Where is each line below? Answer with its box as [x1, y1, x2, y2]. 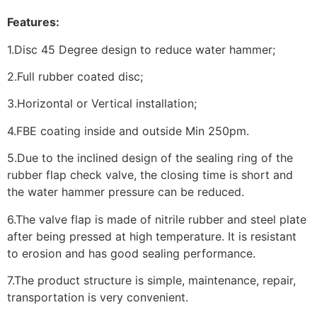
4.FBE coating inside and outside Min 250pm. [7, 123, 249, 138]
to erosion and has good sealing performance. [7, 246, 255, 260]
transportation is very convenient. [7, 289, 188, 304]
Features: [7, 15, 59, 30]
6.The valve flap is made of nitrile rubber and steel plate [7, 212, 306, 226]
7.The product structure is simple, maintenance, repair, [7, 272, 296, 287]
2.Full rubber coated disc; [7, 69, 143, 83]
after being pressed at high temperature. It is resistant [7, 229, 296, 243]
